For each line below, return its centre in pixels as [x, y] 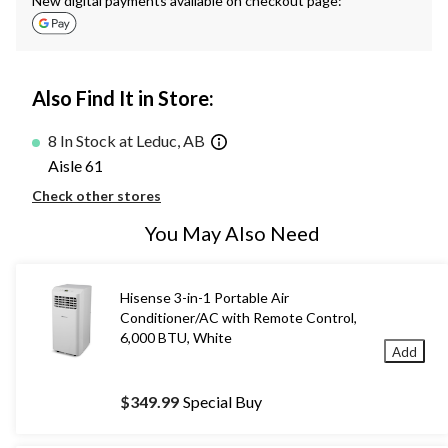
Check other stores [96, 195]
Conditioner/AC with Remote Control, [238, 317]
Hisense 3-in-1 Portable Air [204, 297]
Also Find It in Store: [123, 98]
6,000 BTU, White [176, 337]
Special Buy [222, 401]
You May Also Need [232, 232]
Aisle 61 [75, 165]
